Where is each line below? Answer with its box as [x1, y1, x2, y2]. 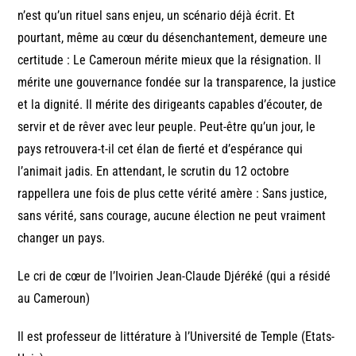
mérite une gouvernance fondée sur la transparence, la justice [17, 75, 337, 91]
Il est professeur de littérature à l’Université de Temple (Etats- [17, 329, 335, 345]
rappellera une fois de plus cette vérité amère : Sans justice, [17, 186, 327, 202]
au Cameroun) [17, 291, 91, 307]
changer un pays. [17, 230, 106, 246]
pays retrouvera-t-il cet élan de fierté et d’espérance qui [17, 141, 304, 157]
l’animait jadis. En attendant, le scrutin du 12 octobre [17, 164, 290, 180]
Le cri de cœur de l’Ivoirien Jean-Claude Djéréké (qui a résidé [17, 269, 331, 284]
